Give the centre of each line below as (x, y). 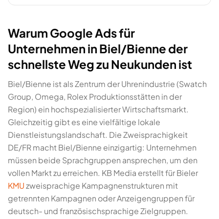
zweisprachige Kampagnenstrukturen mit (101, 186)
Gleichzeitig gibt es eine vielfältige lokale (84, 122)
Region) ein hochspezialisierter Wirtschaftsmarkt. (98, 109)
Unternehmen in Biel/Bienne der (98, 48)
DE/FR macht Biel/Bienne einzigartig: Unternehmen (102, 147)
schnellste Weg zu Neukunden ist (100, 64)
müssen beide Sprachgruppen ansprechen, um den (103, 160)
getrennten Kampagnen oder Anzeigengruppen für (101, 198)
